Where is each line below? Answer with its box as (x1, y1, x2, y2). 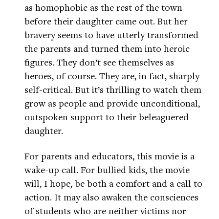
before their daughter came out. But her (24, 15, 188, 27)
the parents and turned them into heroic (24, 42, 190, 55)
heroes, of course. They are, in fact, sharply (24, 69, 199, 82)
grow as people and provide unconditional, (24, 97, 200, 109)
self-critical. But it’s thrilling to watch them (24, 83, 201, 96)
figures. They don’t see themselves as (24, 56, 174, 68)
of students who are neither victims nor (24, 204, 186, 217)
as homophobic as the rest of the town (24, 1, 182, 14)
